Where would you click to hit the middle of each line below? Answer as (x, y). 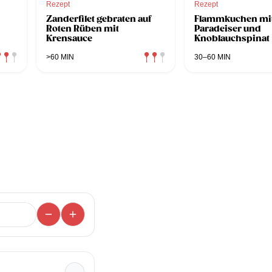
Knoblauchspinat (232, 38)
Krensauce (69, 38)
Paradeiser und (228, 28)
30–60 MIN (212, 57)
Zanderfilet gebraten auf (99, 19)
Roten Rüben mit (83, 28)
